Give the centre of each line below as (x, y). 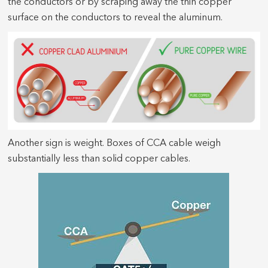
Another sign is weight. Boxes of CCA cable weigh (115, 143)
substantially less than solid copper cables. (99, 159)
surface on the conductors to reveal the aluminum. (115, 18)
